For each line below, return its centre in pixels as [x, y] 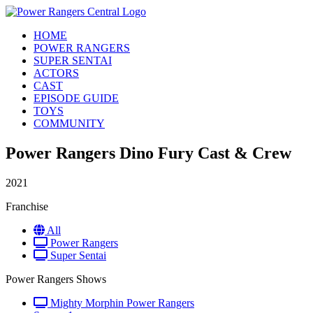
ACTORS [56, 73]
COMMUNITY [69, 123]
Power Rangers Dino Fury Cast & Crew [148, 153]
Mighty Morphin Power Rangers [121, 303]
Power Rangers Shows [56, 279]
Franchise [27, 206]
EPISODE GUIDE [76, 98]
